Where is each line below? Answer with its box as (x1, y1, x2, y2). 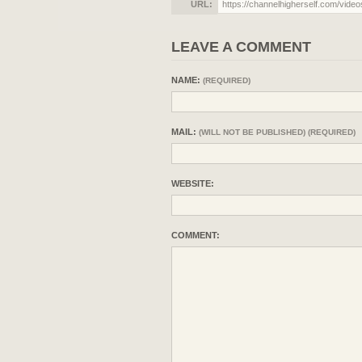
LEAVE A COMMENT (171, 38, 311, 55)
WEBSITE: (171, 178, 214, 188)
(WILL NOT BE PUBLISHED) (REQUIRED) (199, 127, 356, 137)
